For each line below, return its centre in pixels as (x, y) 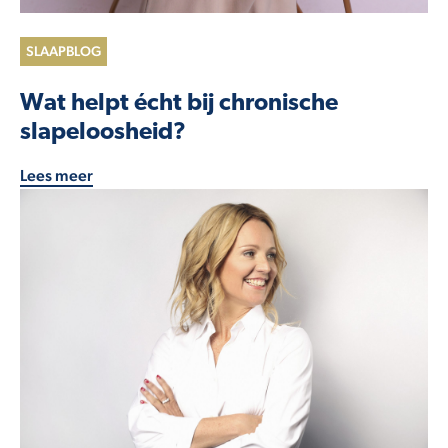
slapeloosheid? (103, 133)
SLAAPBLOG (63, 51)
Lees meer (56, 176)
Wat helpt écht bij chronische (179, 104)
